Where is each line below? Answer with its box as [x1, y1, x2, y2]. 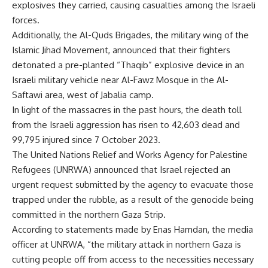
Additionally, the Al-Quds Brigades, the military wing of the [12, 29, 249, 41]
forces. [12, 14, 39, 26]
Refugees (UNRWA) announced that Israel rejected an [12, 164, 230, 176]
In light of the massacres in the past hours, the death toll [12, 104, 242, 116]
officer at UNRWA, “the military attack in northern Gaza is [12, 239, 241, 251]
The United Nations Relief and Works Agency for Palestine [12, 149, 248, 161]
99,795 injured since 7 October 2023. [12, 134, 160, 146]
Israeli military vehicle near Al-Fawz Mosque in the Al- [12, 74, 229, 86]
